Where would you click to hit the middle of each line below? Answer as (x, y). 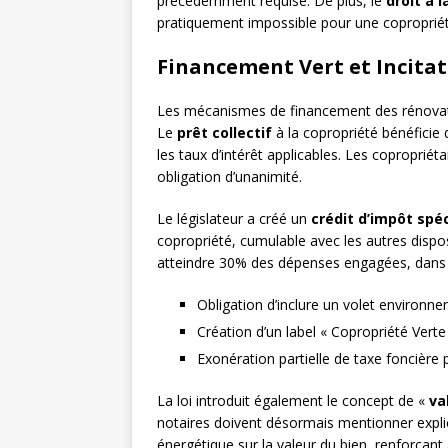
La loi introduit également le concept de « (293, 401)
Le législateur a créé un (234, 219)
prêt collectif (224, 133)
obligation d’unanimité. (229, 177)
